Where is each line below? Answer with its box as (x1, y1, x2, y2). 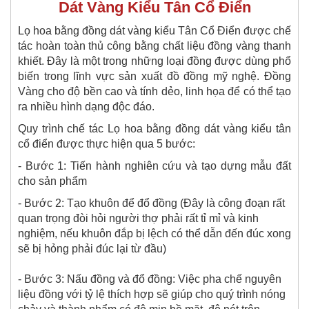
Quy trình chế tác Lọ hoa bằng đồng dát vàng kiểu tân (18, 122, 291, 134)
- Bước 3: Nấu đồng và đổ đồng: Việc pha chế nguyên (18, 272, 281, 285)
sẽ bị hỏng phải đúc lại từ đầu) (18, 242, 166, 255)
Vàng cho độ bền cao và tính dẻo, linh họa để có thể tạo (18, 85, 291, 97)
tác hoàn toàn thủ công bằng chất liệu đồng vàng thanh (18, 39, 291, 52)
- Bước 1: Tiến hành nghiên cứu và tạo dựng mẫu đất (18, 159, 291, 172)
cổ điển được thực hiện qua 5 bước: (18, 137, 195, 150)
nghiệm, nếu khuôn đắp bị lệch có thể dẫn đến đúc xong (18, 227, 291, 239)
